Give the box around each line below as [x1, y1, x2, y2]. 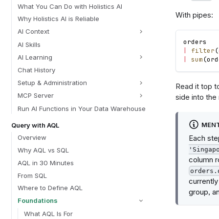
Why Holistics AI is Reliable [17, 15, 99, 23]
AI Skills [17, 40, 41, 48]
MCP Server [17, 91, 54, 100]
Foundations [17, 197, 58, 205]
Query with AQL [11, 121, 59, 129]
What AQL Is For [23, 209, 73, 218]
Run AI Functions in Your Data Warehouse [17, 104, 146, 112]
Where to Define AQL [17, 184, 83, 192]
